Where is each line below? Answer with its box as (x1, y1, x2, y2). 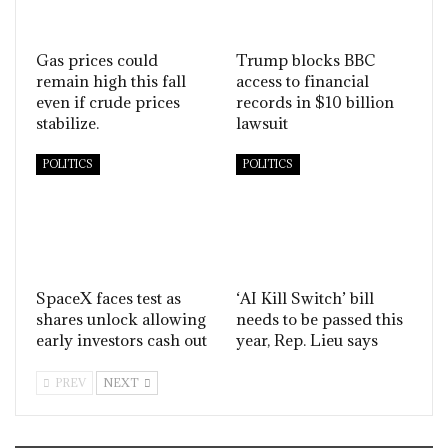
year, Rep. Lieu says (236, 329, 378, 350)
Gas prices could (36, 50, 158, 71)
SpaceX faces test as (36, 287, 181, 308)
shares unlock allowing (36, 308, 206, 329)
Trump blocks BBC (236, 50, 375, 71)
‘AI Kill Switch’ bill (236, 287, 374, 308)
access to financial (236, 71, 369, 92)
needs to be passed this (236, 308, 403, 329)
